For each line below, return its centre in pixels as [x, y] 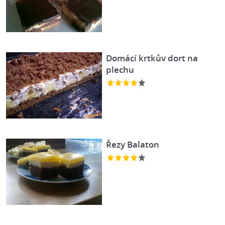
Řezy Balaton [133, 144]
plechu [120, 69]
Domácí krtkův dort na [152, 58]
